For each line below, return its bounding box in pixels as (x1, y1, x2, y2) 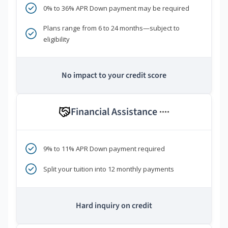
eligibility (43, 35, 70, 44)
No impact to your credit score (62, 70, 166, 81)
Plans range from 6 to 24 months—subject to (43, 23, 180, 33)
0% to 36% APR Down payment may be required (43, 4, 189, 13)
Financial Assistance (71, 105, 159, 120)
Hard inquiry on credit (76, 200, 152, 212)
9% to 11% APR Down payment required (43, 144, 165, 154)
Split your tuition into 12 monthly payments (43, 164, 174, 174)
